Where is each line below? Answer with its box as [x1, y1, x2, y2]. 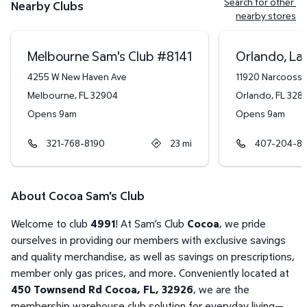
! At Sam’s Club [115, 216, 187, 232]
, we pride [219, 216, 266, 232]
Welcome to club [11, 216, 90, 232]
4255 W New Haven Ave [27, 70, 127, 84]
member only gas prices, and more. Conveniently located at [11, 265, 289, 281]
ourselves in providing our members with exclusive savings [11, 232, 286, 248]
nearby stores [236, 9, 296, 23]
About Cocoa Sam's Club [11, 187, 145, 205]
